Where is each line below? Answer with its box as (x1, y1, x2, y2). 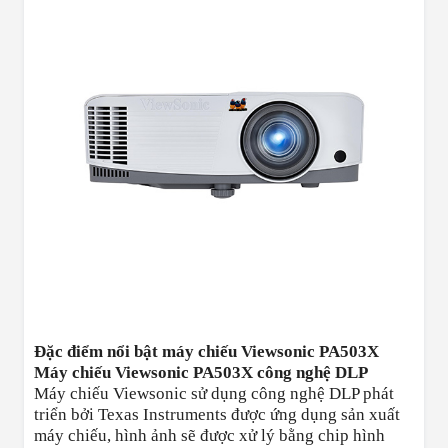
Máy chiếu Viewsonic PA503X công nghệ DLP (34, 363, 368, 383)
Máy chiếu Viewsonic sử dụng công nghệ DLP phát (34, 384, 394, 404)
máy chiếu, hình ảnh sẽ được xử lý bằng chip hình (34, 426, 385, 446)
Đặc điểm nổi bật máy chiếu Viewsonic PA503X (34, 342, 379, 362)
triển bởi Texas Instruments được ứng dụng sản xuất (34, 405, 400, 425)
